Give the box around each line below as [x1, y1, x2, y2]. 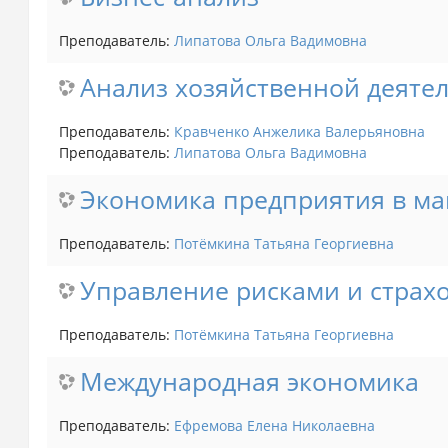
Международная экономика [79, 364, 419, 398]
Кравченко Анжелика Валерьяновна [173, 121, 425, 141]
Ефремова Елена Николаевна [173, 415, 375, 435]
